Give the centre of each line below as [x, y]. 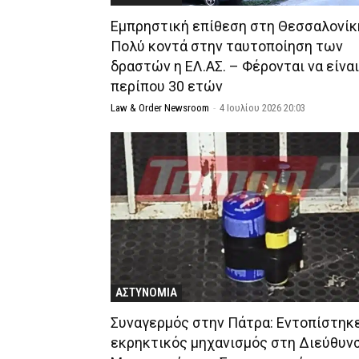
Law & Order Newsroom [160, 108]
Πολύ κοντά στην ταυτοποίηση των [227, 46]
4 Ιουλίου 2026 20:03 [262, 108]
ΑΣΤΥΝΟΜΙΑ [146, 292]
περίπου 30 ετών [167, 87]
